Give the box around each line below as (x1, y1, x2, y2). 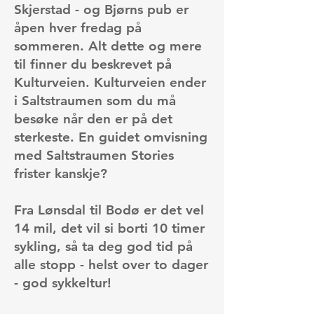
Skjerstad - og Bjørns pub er (14, 1, 189, 18)
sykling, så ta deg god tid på (14, 238, 193, 254)
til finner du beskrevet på (14, 56, 172, 72)
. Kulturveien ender (86, 74, 206, 90)
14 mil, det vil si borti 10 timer (14, 220, 205, 236)
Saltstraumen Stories (46, 147, 174, 163)
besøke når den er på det (14, 111, 172, 127)
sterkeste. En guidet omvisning (14, 129, 207, 145)
